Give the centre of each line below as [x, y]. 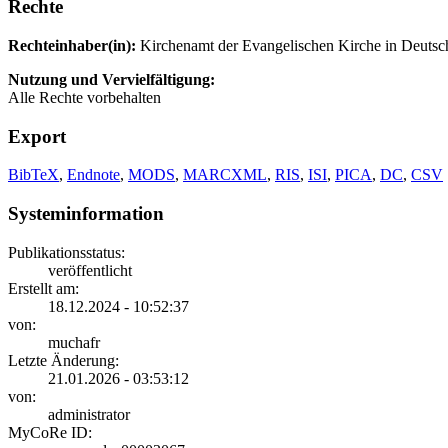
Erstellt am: [43, 288]
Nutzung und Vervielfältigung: [111, 79]
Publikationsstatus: [66, 252]
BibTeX [33, 175]
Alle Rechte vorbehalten [84, 97]
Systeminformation [86, 214]
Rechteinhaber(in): [72, 45]
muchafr [74, 342]
